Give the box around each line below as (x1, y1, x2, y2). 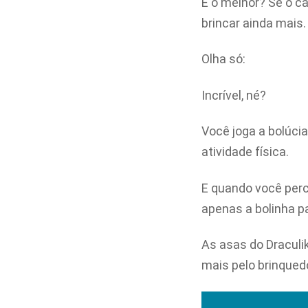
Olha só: (201, 52, 245, 67)
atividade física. (201, 144, 289, 159)
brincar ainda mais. (201, 15, 306, 30)
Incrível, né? (201, 87, 266, 102)
